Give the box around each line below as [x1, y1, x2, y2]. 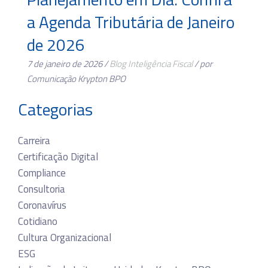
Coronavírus [18, 197, 66, 213]
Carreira [18, 132, 50, 148]
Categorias [18, 96, 93, 122]
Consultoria [18, 181, 65, 197]
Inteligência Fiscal [128, 56, 193, 71]
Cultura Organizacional [18, 229, 111, 245]
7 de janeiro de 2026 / [27, 56, 109, 71]
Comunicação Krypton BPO [27, 71, 126, 86]
